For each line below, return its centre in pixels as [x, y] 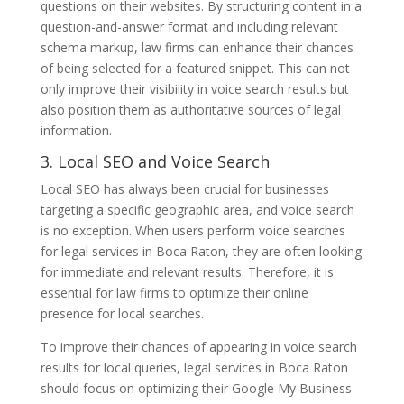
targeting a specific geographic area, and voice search [197, 209]
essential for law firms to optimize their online [174, 292]
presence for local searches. [122, 313]
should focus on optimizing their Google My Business [196, 388]
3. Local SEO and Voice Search [155, 161]
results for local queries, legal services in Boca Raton [194, 367]
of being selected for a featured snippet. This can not [195, 68]
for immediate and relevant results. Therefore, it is [187, 271]
